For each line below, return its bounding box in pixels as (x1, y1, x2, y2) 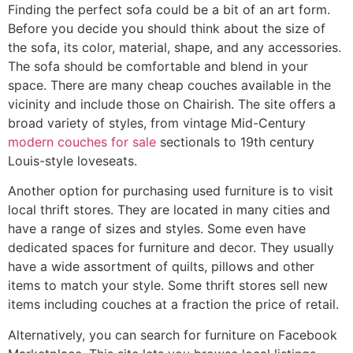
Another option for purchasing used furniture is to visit (8, 183, 333, 199)
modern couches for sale (8, 133, 156, 150)
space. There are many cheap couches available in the (8, 76, 331, 93)
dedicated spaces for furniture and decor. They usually (8, 240, 334, 256)
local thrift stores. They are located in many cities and (8, 202, 330, 218)
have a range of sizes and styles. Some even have (8, 221, 306, 237)
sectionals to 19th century (156, 133, 314, 150)
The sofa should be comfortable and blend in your (8, 58, 308, 74)
